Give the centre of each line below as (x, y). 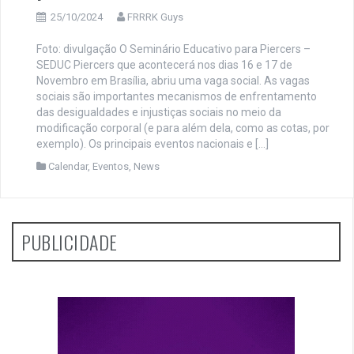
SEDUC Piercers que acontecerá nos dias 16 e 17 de (164, 65)
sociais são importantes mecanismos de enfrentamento (177, 97)
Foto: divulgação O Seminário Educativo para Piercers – (173, 49)
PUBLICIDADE (70, 242)
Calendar (68, 167)
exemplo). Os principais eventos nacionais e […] (153, 144)
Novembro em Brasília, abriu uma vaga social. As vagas (173, 81)
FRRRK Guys (155, 17)
